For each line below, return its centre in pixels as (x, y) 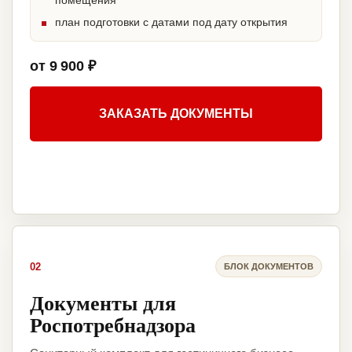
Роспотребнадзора (113, 325)
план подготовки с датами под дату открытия (171, 22)
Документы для (103, 303)
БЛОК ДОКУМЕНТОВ (269, 266)
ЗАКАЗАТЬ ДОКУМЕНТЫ (176, 114)
